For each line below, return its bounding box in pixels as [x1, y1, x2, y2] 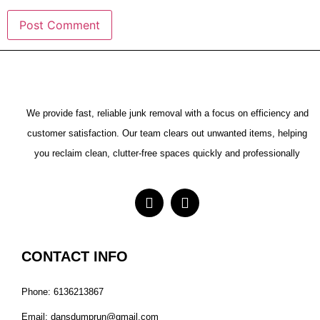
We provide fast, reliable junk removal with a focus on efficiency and [26, 108, 309, 119]
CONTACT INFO [21, 248, 128, 264]
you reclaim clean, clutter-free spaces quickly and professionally [34, 148, 300, 159]
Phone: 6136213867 [21, 286, 104, 297]
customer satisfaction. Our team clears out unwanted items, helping [27, 128, 307, 139]
